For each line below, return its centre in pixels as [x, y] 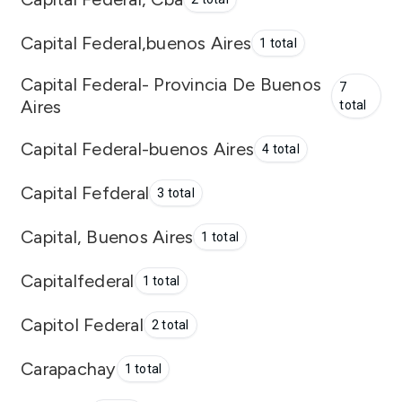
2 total [170, 325]
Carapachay [69, 368]
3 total [176, 193]
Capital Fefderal [85, 192]
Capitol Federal [82, 324]
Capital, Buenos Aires [107, 236]
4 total [281, 149]
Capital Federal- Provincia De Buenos [171, 84]
